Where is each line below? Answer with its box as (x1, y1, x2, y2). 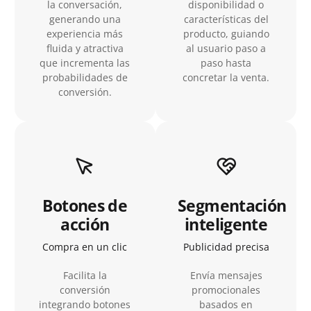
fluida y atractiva (46, 42, 124, 55)
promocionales (192, 283, 261, 296)
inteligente (185, 213, 268, 235)
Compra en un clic (42, 240, 128, 253)
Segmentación (178, 194, 287, 217)
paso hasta (201, 56, 252, 69)
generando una (49, 12, 121, 26)
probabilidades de (42, 71, 128, 84)
